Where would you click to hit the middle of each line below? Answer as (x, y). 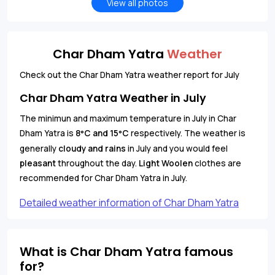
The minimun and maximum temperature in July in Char (128, 118)
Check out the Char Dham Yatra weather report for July (130, 75)
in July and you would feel (177, 148)
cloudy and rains (92, 148)
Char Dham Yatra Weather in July (113, 98)
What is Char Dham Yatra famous (126, 251)
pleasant (38, 163)
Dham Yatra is (48, 133)
